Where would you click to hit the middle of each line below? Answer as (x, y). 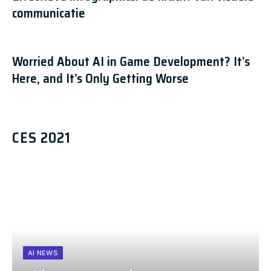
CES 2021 (41, 138)
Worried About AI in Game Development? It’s (131, 61)
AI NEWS (43, 253)
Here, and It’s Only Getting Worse (100, 78)
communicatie (49, 13)
